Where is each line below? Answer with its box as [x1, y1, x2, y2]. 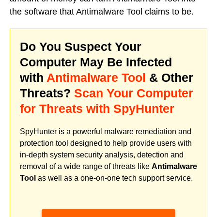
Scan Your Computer [74, 86, 193, 100]
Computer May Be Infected [20, 55, 172, 69]
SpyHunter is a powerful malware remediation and [20, 127, 191, 136]
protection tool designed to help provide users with [20, 139, 192, 148]
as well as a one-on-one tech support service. [36, 174, 193, 183]
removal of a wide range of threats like [20, 162, 152, 171]
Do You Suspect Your [20, 40, 141, 54]
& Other [146, 71, 193, 85]
